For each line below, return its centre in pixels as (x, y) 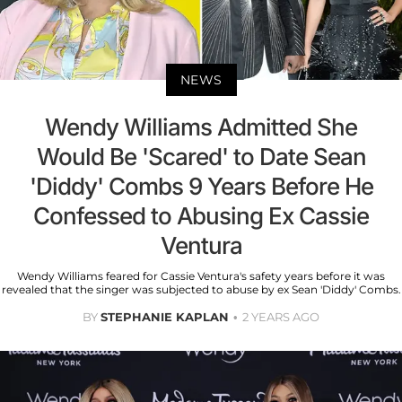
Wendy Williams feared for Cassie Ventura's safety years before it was (201, 276)
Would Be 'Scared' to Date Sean (201, 157)
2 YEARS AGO (281, 317)
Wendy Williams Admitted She (201, 127)
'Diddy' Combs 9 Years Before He (201, 187)
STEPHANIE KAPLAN (165, 317)
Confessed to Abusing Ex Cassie (201, 216)
